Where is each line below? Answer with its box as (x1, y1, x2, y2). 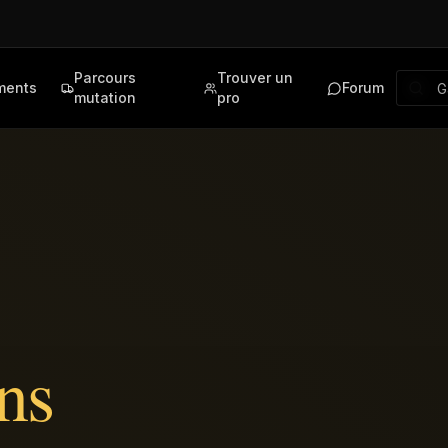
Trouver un (216, 69, 293, 86)
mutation (73, 89, 136, 106)
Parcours (73, 69, 136, 86)
